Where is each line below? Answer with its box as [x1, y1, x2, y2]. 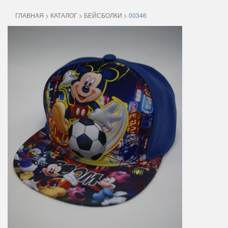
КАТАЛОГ [50, 11, 77, 19]
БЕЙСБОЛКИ [84, 11, 122, 19]
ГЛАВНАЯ [15, 11, 44, 19]
